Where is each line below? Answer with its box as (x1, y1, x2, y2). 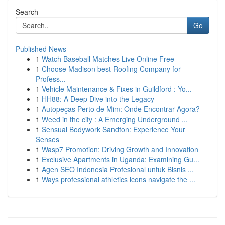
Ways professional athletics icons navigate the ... (42, 174, 195, 184)
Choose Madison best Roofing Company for (42, 64, 181, 74)
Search (16, 7, 38, 17)
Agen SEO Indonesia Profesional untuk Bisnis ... (42, 164, 194, 174)
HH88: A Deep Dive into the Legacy (42, 94, 154, 104)
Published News (16, 44, 66, 54)
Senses (36, 134, 59, 144)
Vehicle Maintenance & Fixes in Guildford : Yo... (42, 84, 192, 94)
